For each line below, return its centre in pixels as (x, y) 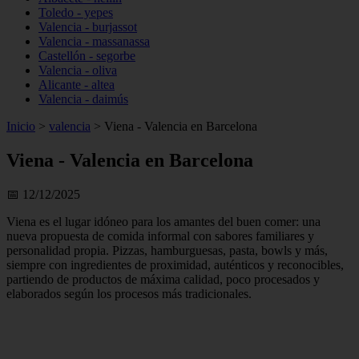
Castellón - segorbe (87, 56)
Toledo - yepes (76, 12)
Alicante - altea (77, 85)
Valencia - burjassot (88, 27)
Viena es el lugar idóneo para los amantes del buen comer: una (163, 221)
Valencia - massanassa (94, 41)
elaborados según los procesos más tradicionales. (129, 293)
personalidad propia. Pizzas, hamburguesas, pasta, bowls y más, (167, 250)
